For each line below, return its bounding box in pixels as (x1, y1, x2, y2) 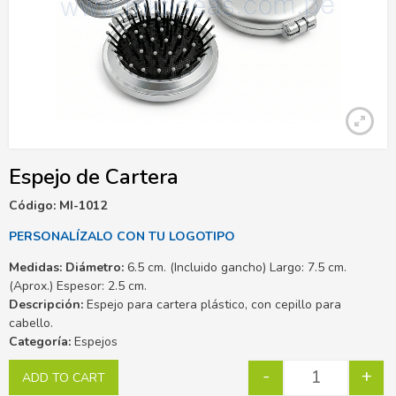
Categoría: (9, 332, 71, 350)
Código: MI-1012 (9, 196, 110, 214)
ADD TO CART (22, 369, 105, 386)
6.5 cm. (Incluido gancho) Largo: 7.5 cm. (124, 258, 346, 276)
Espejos (71, 332, 118, 350)
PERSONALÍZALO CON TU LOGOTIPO (9, 227, 235, 245)
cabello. (9, 314, 53, 331)
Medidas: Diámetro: (9, 258, 124, 276)
